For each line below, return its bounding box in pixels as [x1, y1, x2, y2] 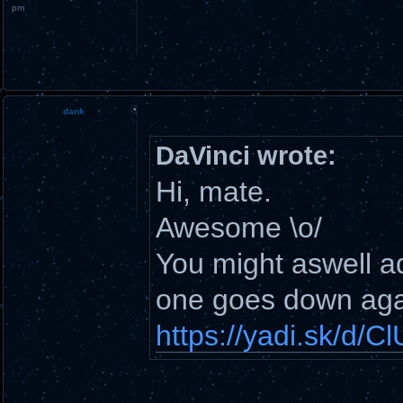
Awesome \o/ [156, 211, 322, 245]
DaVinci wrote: [156, 141, 336, 171]
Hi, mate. [156, 175, 272, 209]
